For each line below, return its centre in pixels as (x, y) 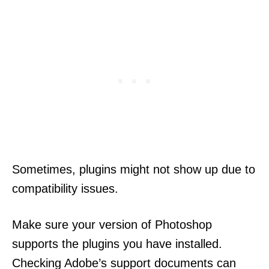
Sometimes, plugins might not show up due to (134, 169)
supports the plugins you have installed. (117, 243)
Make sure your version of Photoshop (112, 224)
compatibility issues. (65, 188)
